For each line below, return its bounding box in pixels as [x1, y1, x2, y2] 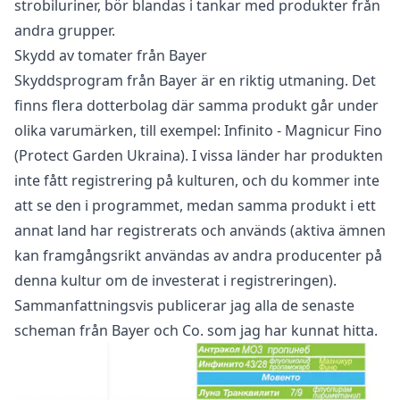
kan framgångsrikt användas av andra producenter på [14, 246, 382, 266]
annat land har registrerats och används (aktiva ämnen [14, 221, 386, 241]
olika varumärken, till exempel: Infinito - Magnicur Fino [14, 121, 382, 141]
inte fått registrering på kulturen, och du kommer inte [14, 171, 379, 191]
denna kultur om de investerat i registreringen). [14, 271, 337, 291]
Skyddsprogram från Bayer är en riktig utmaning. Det [14, 71, 376, 91]
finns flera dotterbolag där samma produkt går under [14, 96, 379, 116]
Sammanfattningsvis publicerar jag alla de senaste [14, 296, 354, 316]
